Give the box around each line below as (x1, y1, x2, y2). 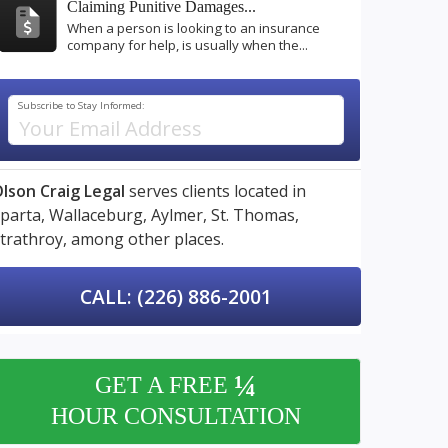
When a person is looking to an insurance (67, 19, 320, 38)
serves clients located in (125, 180, 306, 202)
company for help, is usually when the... (67, 36, 308, 55)
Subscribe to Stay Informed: (18, 99, 146, 112)
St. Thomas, (211, 204, 299, 226)
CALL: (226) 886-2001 (80, 282, 272, 310)
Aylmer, (151, 204, 207, 226)
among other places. (67, 228, 224, 250)
